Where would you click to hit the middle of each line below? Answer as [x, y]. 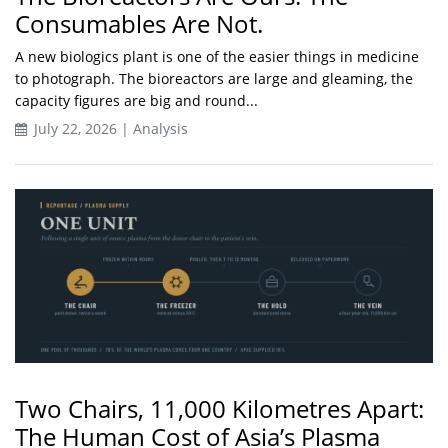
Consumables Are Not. [139, 24]
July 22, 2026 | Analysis [109, 129]
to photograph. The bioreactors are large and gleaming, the [214, 79]
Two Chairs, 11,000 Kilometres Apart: [219, 409]
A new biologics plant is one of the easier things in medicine [217, 57]
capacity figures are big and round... [136, 101]
